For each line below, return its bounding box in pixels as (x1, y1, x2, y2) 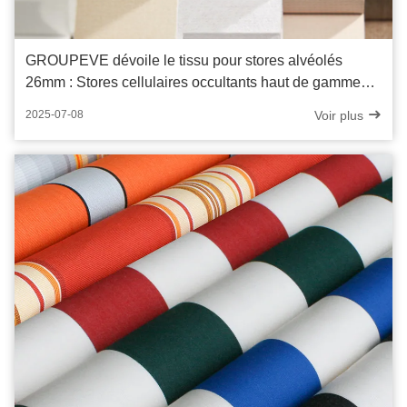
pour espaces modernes (25, 95, 181, 112)
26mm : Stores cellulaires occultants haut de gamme (25, 74, 361, 90)
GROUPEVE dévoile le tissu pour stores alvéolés (25, 52, 342, 68)
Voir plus (314, 107, 367, 123)
